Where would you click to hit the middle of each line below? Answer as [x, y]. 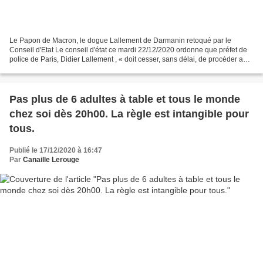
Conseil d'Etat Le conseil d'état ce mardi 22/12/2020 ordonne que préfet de [128, 50]
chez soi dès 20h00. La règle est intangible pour [129, 114]
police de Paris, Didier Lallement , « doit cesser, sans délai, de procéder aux [130, 59]
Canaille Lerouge [51, 159]
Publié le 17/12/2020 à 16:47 [56, 150]
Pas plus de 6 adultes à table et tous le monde [125, 99]
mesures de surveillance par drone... [68, 68]
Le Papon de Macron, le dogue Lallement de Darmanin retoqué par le [120, 40]
